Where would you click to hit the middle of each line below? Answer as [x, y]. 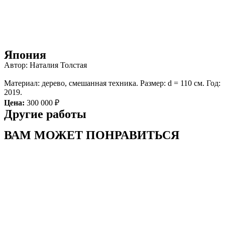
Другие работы [45, 114]
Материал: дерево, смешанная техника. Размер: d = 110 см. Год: [112, 83]
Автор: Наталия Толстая [45, 65]
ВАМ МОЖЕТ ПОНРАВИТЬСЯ [92, 135]
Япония [25, 55]
